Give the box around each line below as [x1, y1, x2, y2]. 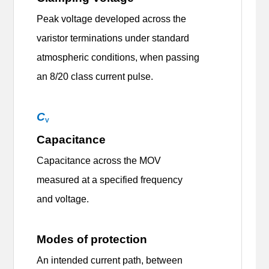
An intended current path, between [37, 255, 183, 266]
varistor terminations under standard [37, 33, 190, 44]
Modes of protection [37, 233, 148, 246]
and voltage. [37, 194, 97, 205]
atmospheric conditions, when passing [37, 52, 200, 63]
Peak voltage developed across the [37, 14, 187, 25]
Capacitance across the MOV [37, 156, 162, 166]
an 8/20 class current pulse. [37, 71, 159, 82]
